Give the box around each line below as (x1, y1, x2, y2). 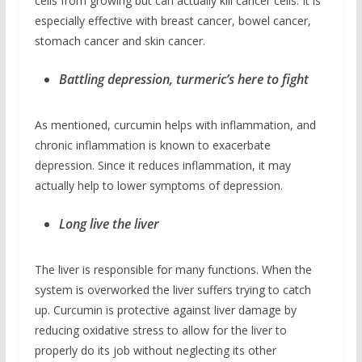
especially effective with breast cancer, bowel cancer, (34, 13, 311, 28)
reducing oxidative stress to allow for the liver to (34, 322, 287, 338)
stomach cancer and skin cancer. (34, 33, 205, 48)
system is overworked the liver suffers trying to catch (34, 282, 311, 297)
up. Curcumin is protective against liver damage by (34, 302, 297, 318)
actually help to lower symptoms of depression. (34, 178, 283, 193)
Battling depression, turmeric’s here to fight (58, 70, 309, 88)
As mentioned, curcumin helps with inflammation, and (34, 117, 316, 133)
